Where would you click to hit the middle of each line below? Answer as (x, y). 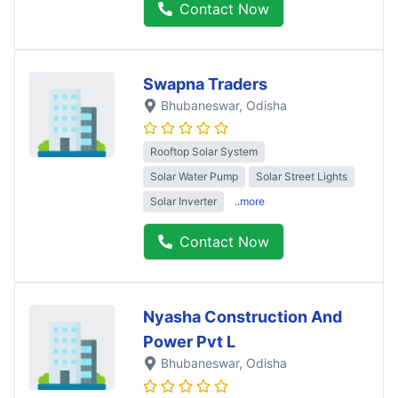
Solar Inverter (183, 202)
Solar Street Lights (302, 177)
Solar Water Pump (194, 177)
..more (250, 202)
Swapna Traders (205, 84)
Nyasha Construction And (243, 317)
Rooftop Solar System (204, 152)
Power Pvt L (189, 342)
